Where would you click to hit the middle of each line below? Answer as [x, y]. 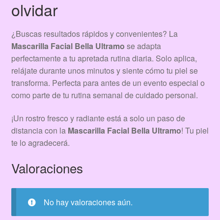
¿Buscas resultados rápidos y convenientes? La [94, 33]
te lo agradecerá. [40, 143]
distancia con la [39, 131]
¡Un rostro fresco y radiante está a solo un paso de [98, 118]
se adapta [143, 46]
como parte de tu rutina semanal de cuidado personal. [104, 95]
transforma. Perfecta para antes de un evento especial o [108, 82]
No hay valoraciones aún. [88, 202]
